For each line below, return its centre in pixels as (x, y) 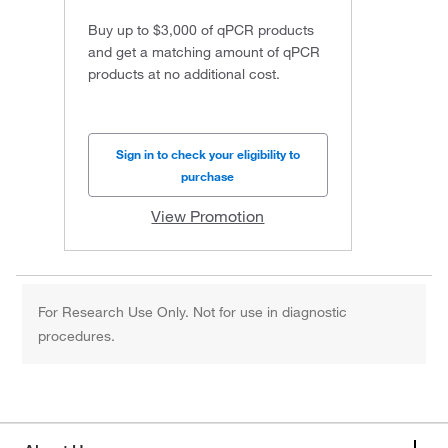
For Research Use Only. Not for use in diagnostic (193, 311)
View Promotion (208, 215)
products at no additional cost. (184, 73)
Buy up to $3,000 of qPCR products (201, 29)
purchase (208, 175)
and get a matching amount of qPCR (204, 51)
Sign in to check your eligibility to (207, 153)
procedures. (77, 335)
